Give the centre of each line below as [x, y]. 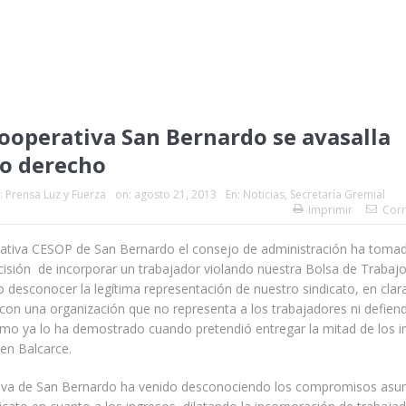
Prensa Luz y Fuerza [56, 194]
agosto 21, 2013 [175, 194]
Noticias [264, 194]
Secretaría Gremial [338, 194]
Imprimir [330, 209]
